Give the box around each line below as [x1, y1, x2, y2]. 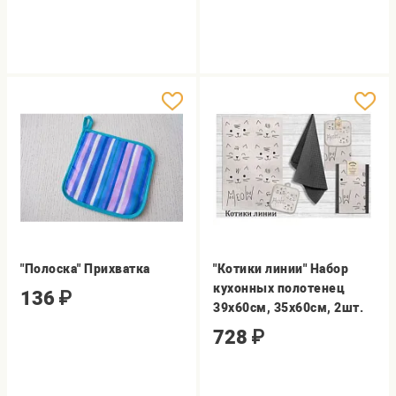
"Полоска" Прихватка [20, 262, 150, 276]
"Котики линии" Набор [213, 262, 349, 276]
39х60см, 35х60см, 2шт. [213, 301, 364, 315]
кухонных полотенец [213, 281, 346, 295]
